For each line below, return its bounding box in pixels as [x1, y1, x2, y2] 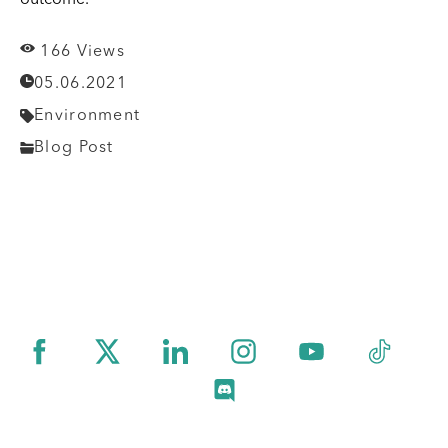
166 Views [40, 43, 126, 60]
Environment [34, 107, 141, 124]
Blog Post [34, 139, 114, 156]
